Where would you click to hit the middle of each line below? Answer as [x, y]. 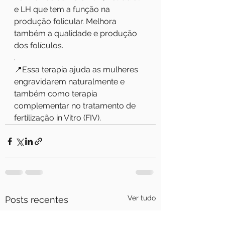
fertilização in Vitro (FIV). [58, 118]
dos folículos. [39, 45]
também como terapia [57, 94]
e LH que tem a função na [63, 9]
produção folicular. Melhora [66, 21]
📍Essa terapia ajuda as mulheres [77, 70]
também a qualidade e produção [77, 33]
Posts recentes [37, 200]
